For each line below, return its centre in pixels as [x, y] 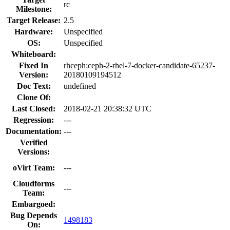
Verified [34, 142]
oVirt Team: [34, 167]
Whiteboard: [34, 54]
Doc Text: [34, 86]
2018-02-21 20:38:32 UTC [108, 108]
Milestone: [34, 9]
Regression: [34, 120]
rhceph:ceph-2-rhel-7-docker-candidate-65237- [139, 65]
